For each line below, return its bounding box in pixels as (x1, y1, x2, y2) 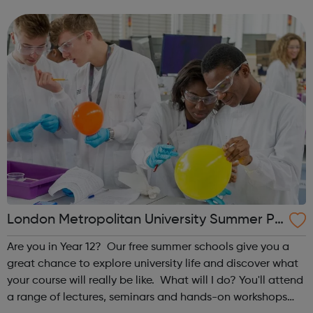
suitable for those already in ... (7, 13, 161, 25)
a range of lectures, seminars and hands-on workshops (7, 292, 287, 304)
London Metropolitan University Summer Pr (7, 213, 279, 228)
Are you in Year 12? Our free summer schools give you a (7, 242, 107, 254)
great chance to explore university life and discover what (7, 259, 298, 270)
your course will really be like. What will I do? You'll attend (7, 275, 160, 287)
